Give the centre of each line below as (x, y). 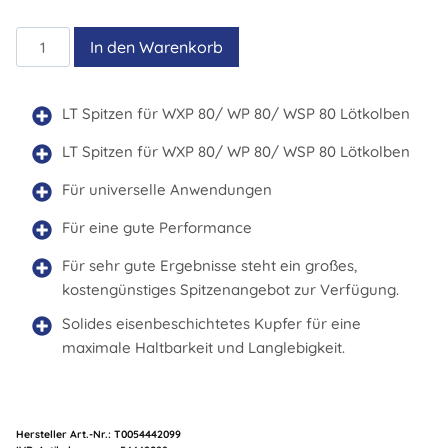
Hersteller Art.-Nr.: (65, 434)
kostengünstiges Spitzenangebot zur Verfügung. (230, 290)
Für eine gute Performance (157, 228)
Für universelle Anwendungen (167, 190)
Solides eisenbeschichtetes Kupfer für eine (211, 324)
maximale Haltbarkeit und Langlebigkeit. (203, 348)
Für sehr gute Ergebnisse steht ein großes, (209, 266)
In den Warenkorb (157, 47)
